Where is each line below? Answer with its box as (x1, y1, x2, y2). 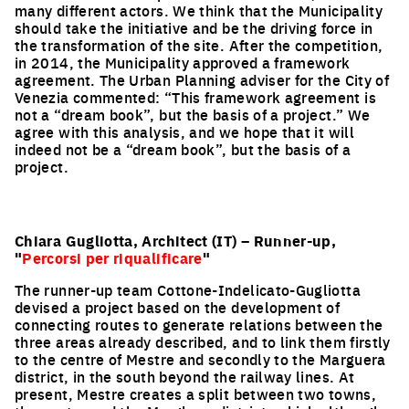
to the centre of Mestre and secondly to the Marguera (15, 349, 386, 369)
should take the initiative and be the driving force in (15, 17, 373, 37)
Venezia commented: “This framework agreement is (15, 87, 376, 107)
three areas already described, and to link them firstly (15, 331, 391, 351)
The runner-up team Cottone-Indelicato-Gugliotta (15, 279, 361, 299)
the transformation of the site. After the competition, (15, 35, 383, 55)
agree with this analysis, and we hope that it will (15, 121, 354, 142)
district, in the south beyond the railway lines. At (15, 366, 355, 386)
